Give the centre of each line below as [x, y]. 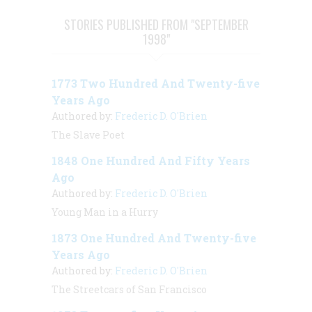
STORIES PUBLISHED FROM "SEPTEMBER [156, 24]
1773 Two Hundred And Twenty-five [156, 83]
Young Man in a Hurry [105, 212]
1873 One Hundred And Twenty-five [154, 237]
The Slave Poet [88, 134]
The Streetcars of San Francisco [129, 289]
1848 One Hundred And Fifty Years [151, 160]
